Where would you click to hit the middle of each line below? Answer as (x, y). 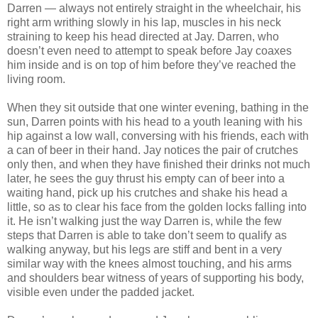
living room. (36, 79)
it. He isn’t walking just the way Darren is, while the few (144, 221)
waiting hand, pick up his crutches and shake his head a (147, 192)
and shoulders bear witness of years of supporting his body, (155, 278)
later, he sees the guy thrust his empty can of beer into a (146, 178)
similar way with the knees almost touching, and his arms (149, 263)
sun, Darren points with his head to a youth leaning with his (155, 121)
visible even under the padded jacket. (101, 292)
